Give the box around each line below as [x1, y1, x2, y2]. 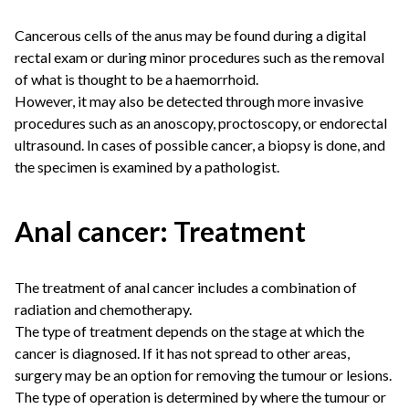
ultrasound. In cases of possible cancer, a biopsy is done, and [15, 136, 385, 153]
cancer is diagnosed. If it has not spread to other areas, [15, 344, 350, 362]
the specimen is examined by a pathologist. [15, 158, 279, 175]
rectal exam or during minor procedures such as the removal [15, 48, 384, 66]
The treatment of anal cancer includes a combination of [15, 278, 357, 296]
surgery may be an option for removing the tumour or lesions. [15, 366, 392, 383]
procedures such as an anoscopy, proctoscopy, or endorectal [15, 114, 387, 131]
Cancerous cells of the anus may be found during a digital [15, 26, 366, 44]
